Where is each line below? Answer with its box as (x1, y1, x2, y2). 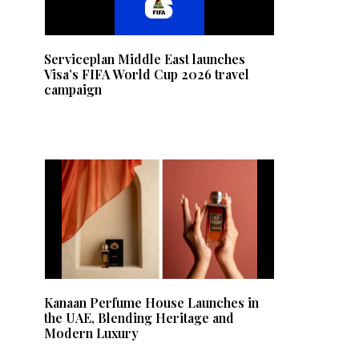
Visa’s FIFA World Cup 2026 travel (44, 66, 249, 83)
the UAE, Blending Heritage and (44, 309, 234, 327)
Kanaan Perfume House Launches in (44, 294, 259, 312)
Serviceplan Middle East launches (44, 50, 245, 68)
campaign (44, 81, 102, 99)
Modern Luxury (44, 325, 139, 342)
